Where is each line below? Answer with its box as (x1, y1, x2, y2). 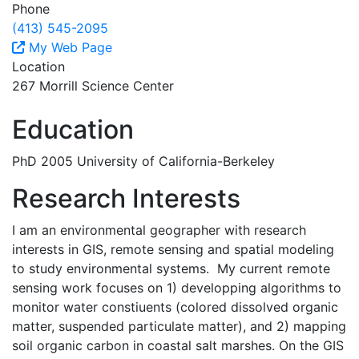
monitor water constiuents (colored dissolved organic (12, 298, 338, 315)
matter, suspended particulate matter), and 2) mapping (12, 317, 346, 334)
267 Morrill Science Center (12, 77, 174, 94)
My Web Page (25, 38, 112, 55)
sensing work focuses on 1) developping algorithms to (12, 279, 341, 296)
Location (12, 58, 65, 75)
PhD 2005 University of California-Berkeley (12, 152, 275, 169)
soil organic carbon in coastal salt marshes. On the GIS (12, 337, 344, 353)
